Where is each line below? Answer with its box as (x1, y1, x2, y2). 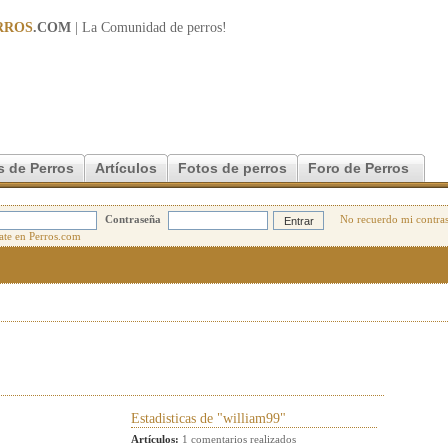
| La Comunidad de (71, 20, 187, 35)
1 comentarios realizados (179, 433, 296, 445)
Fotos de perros (178, 160, 287, 176)
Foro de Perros (308, 160, 409, 176)
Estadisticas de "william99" (131, 411, 286, 426)
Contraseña (105, 213, 161, 226)
